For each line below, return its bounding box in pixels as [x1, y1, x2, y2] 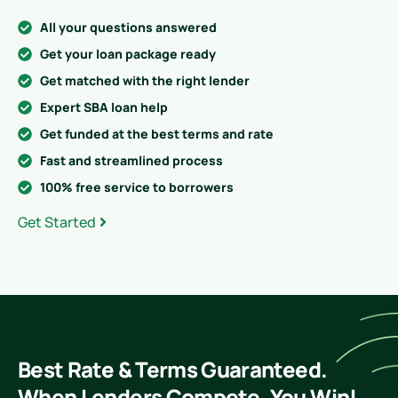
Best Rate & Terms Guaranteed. [18, 354, 328, 384]
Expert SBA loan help [40, 98, 168, 115]
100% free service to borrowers [40, 178, 234, 195]
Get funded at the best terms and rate [40, 124, 274, 142]
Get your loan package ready [40, 44, 216, 62]
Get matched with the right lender [40, 71, 250, 89]
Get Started [18, 211, 96, 232]
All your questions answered [40, 18, 217, 36]
